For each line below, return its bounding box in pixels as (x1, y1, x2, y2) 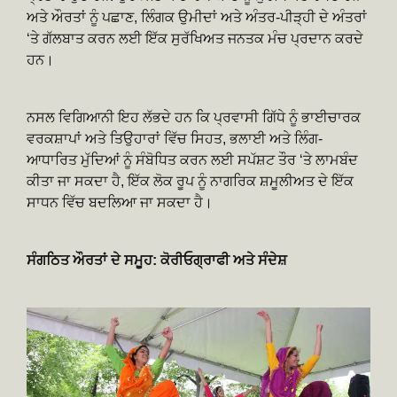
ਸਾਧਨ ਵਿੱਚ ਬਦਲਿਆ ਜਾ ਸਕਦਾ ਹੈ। (27, 194, 213, 210)
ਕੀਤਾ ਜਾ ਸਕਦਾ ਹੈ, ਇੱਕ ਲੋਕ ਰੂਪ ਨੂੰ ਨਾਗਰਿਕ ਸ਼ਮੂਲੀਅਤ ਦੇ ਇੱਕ (27, 173, 354, 189)
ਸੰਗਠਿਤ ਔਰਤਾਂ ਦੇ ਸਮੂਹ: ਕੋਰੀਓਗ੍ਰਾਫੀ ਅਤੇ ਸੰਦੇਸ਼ (27, 252, 287, 268)
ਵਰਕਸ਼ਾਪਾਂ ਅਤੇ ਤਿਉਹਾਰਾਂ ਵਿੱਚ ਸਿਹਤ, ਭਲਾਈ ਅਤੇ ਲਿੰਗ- (27, 130, 323, 146)
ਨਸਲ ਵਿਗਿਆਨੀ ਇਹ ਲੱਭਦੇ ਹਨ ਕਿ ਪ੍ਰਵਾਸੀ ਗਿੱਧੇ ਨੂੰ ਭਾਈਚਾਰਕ (27, 109, 361, 125)
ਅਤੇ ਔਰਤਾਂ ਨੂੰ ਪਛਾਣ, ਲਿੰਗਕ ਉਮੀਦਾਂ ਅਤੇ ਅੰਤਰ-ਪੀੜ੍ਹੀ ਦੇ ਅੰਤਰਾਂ (27, 9, 367, 25)
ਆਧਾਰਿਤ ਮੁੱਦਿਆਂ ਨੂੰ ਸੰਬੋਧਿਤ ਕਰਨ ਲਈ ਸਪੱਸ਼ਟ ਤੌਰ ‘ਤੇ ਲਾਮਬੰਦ (27, 152, 358, 167)
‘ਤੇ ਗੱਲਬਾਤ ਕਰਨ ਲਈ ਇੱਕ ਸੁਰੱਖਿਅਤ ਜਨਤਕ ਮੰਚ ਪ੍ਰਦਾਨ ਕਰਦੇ (27, 30, 363, 46)
